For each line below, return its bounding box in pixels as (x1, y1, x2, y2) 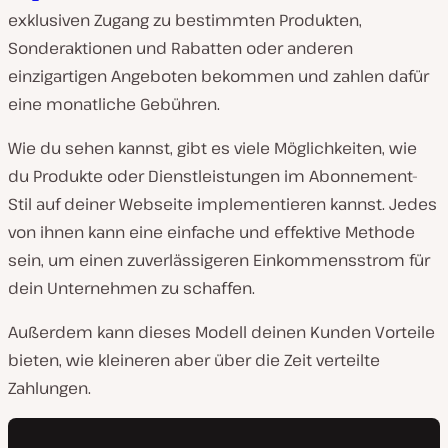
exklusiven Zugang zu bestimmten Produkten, (8, 9, 362, 31)
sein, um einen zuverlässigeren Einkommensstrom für (8, 249, 430, 271)
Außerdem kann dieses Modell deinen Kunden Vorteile (8, 321, 435, 343)
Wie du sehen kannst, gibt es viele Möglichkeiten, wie (8, 137, 417, 159)
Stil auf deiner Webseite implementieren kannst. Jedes (8, 193, 437, 215)
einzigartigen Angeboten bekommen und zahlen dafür (8, 65, 429, 87)
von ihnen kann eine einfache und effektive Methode (8, 221, 415, 243)
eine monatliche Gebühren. (8, 93, 220, 115)
